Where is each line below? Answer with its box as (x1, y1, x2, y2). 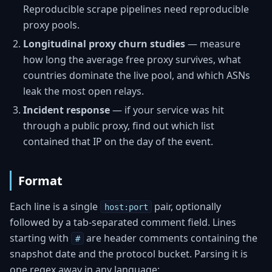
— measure (185, 36, 241, 50)
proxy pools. (23, 18, 80, 32)
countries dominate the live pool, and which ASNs (23, 68, 251, 82)
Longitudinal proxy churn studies (23, 36, 186, 50)
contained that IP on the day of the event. (23, 134, 214, 148)
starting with (10, 231, 71, 245)
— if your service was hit (110, 103, 225, 117)
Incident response (23, 103, 110, 117)
